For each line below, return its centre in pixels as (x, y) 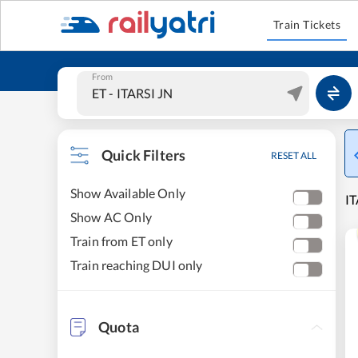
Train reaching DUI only (137, 265)
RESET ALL (294, 155)
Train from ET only (121, 241)
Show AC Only (111, 217)
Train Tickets (307, 24)
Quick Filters (144, 155)
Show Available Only (128, 193)
